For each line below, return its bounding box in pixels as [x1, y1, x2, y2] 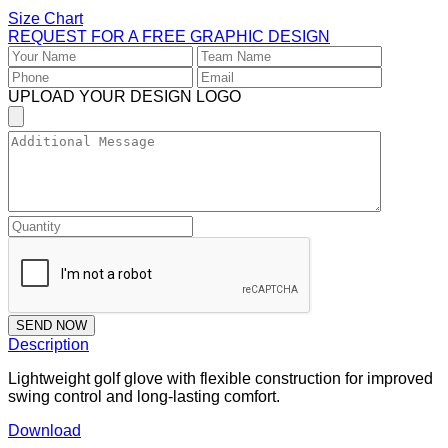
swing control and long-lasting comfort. [8, 388, 280, 406]
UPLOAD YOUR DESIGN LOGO [8, 88, 241, 106]
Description [8, 336, 89, 354]
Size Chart [8, 10, 83, 28]
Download [8, 422, 81, 440]
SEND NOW [16, 318, 87, 334]
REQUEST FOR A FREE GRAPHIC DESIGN [8, 28, 330, 46]
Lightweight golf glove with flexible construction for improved [8, 370, 433, 388]
